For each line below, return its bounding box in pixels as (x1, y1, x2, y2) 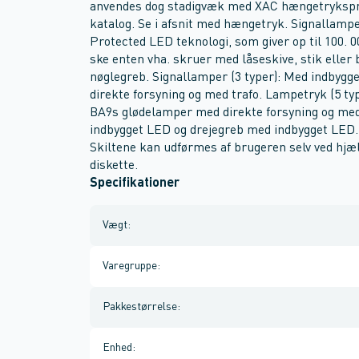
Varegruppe (103, 260, 157, 272)
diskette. (90, 159, 138, 172)
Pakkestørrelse (103, 301, 177, 313)
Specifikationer (90, 177, 179, 190)
